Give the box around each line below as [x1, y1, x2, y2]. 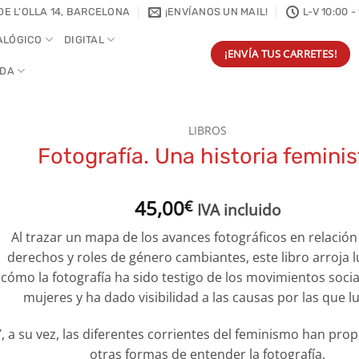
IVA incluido [197, 198, 281, 220]
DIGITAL [64, 33, 104, 46]
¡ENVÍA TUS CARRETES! [224, 46, 337, 61]
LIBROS [188, 123, 228, 138]
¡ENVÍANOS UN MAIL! [164, 6, 268, 18]
